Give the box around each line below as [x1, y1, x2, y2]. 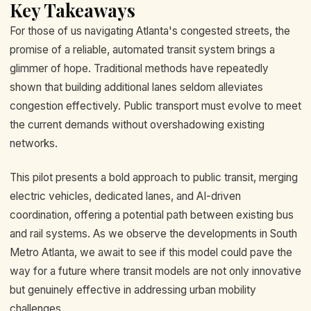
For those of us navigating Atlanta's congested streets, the [10, 24, 290, 37]
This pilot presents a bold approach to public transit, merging [10, 171, 298, 185]
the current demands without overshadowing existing [10, 117, 264, 131]
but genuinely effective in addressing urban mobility [10, 283, 256, 297]
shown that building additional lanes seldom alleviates [10, 80, 263, 94]
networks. [10, 136, 58, 150]
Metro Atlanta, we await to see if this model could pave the [10, 246, 292, 260]
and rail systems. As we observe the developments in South [10, 227, 297, 241]
